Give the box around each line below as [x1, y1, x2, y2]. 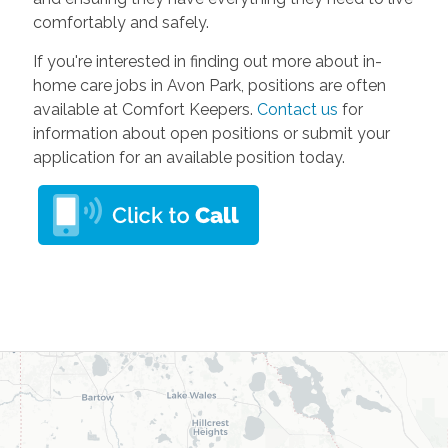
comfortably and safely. [32, 13, 213, 33]
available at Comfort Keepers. [32, 100, 257, 120]
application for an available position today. [32, 148, 345, 168]
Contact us [256, 100, 338, 120]
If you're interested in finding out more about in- [32, 52, 382, 72]
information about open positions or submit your [32, 124, 390, 144]
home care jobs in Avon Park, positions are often [32, 76, 386, 96]
